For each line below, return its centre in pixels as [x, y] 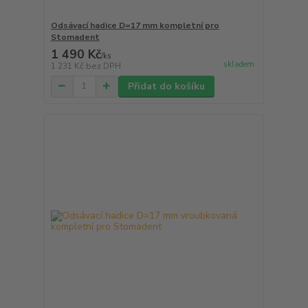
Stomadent [75, 37]
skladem [239, 64]
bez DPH [103, 66]
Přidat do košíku [166, 86]
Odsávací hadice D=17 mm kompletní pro [135, 25]
